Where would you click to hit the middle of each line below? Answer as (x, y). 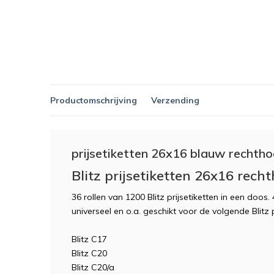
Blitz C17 (89, 239)
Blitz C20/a (93, 267)
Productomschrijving (94, 100)
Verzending (175, 100)
